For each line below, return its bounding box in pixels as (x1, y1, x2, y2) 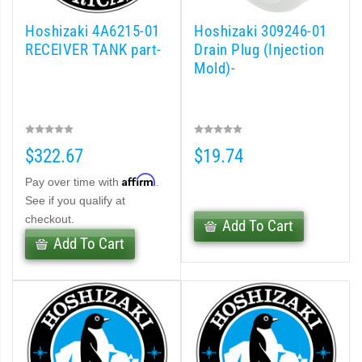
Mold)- (194, 60, 235, 78)
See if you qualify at (25, 194, 125, 207)
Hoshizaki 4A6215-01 (25, 23, 160, 40)
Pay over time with (25, 175, 122, 188)
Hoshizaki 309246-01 (194, 23, 327, 40)
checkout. (25, 213, 74, 225)
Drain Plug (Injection (194, 41, 325, 59)
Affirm (122, 173, 156, 187)
